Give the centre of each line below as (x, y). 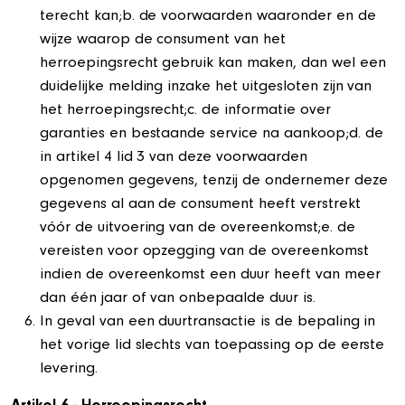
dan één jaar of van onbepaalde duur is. (178, 299)
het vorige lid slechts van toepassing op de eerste (212, 346)
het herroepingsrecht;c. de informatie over (185, 111)
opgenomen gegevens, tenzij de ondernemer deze (214, 182)
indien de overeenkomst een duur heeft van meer (210, 276)
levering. (69, 370)
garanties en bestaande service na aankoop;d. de (212, 135)
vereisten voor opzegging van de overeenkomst (204, 252)
